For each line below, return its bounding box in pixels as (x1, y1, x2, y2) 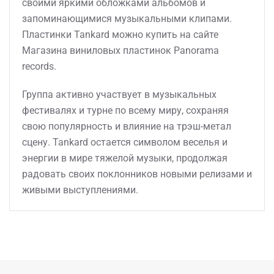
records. (22, 61, 56, 72)
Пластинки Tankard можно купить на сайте (22, 29, 218, 40)
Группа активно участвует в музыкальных (22, 89, 217, 100)
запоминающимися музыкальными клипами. (22, 13, 232, 24)
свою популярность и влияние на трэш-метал (22, 120, 231, 132)
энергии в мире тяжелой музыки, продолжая (22, 152, 228, 164)
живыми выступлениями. (22, 184, 138, 196)
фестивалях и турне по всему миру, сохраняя (22, 105, 229, 116)
